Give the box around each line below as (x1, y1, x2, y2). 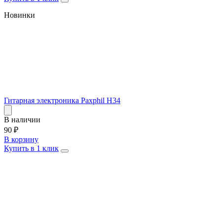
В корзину (4, 135, 38, 144)
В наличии (4, 115, 40, 124)
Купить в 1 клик (4, 144, 59, 152)
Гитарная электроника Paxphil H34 (4, 96, 120, 105)
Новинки (4, 10, 35, 19)
